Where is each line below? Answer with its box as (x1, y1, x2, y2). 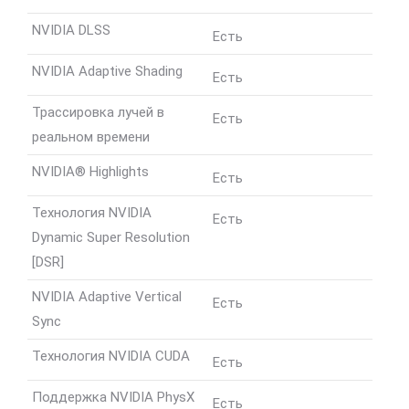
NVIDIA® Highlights (32, 163, 149, 181)
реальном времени (32, 129, 150, 146)
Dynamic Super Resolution (32, 229, 190, 246)
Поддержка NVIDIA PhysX (32, 389, 194, 406)
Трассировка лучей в (32, 104, 164, 121)
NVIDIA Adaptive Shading (32, 63, 183, 80)
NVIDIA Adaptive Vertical (32, 288, 182, 306)
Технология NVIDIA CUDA (32, 348, 190, 365)
